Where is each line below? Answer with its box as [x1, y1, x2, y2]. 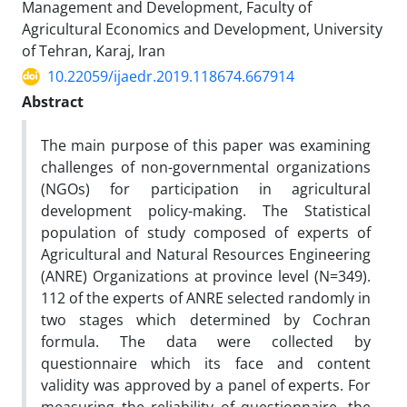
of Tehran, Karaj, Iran [22, 41, 165, 61]
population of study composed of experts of [41, 223, 371, 243]
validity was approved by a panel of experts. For [41, 375, 371, 395]
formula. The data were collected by [41, 332, 371, 352]
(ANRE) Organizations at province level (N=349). [41, 266, 371, 286]
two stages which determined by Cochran [41, 310, 371, 330]
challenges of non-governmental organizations [41, 157, 371, 177]
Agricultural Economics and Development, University [22, 19, 382, 39]
